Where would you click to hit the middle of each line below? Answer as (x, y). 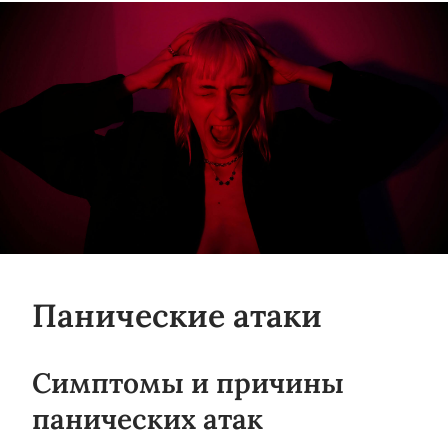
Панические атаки (177, 315)
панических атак (147, 419)
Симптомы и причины (188, 383)
